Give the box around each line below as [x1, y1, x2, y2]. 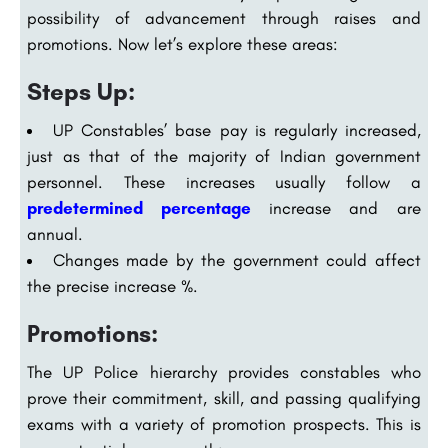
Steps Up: [27, 77, 135, 107]
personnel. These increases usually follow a [27, 172, 421, 193]
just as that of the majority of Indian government [27, 146, 421, 167]
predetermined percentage [27, 198, 251, 219]
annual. [27, 224, 83, 245]
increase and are [268, 198, 421, 219]
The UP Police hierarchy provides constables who [27, 362, 421, 383]
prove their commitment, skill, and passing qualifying [27, 388, 421, 409]
